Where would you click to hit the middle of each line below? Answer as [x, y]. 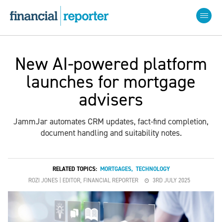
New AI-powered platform [111, 64]
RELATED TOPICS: [76, 169]
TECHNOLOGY [153, 169]
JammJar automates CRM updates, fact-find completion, [111, 121]
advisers [111, 100]
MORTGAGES [115, 169]
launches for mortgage [111, 82]
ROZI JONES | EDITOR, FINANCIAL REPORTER [83, 180]
